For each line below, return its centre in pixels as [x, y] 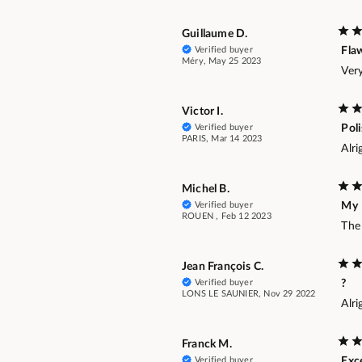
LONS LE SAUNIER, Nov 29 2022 [249, 293]
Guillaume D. [215, 34]
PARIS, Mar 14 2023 [222, 138]
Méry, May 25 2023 [222, 61]
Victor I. [202, 111]
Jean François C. [223, 266]
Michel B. [206, 189]
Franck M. [207, 344]
